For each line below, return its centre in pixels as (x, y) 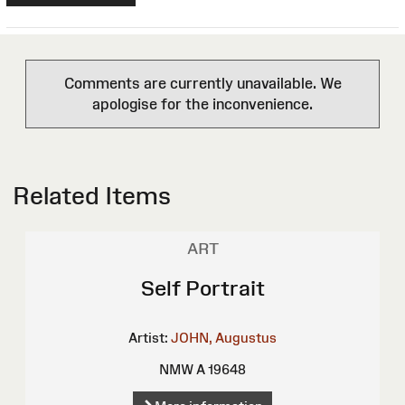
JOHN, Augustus (224, 338)
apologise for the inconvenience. (202, 104)
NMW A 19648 (202, 370)
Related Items (92, 196)
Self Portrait (202, 288)
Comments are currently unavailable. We (202, 84)
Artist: (148, 338)
